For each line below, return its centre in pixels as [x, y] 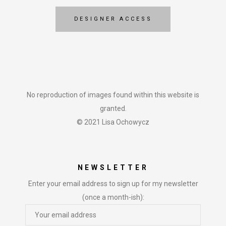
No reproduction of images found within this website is [113, 95]
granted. [113, 108]
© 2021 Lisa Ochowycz [113, 122]
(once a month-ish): [113, 197]
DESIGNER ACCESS [113, 19]
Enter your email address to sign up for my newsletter [113, 183]
